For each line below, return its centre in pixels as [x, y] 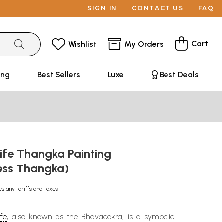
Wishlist [83, 44]
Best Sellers [58, 75]
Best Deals [179, 75]
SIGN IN [102, 8]
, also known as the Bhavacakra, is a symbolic [91, 216]
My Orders [144, 44]
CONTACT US [158, 8]
